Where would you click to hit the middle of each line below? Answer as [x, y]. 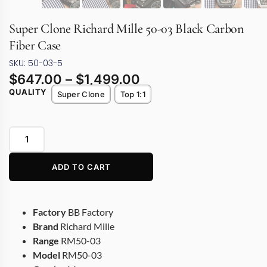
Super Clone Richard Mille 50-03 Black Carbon [126, 29]
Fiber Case [35, 46]
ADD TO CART [81, 167]
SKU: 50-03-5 [36, 63]
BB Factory [90, 212]
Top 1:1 [133, 94]
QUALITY [28, 91]
